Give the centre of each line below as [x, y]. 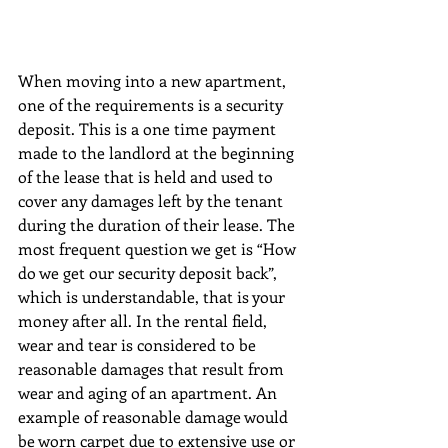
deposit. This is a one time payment [149, 128]
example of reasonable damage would [155, 416]
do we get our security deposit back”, [149, 272]
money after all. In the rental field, [144, 320]
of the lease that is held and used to [147, 176]
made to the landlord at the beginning [158, 152]
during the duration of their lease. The [158, 224]
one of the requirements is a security [152, 104]
